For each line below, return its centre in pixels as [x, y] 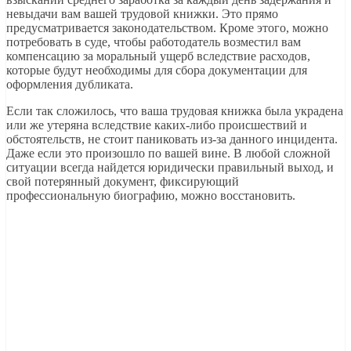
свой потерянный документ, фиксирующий [123, 181]
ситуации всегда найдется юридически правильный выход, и [170, 167]
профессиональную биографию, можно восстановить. [151, 195]
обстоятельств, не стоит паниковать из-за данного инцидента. [172, 139]
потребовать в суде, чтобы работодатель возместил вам [154, 42]
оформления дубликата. [70, 84]
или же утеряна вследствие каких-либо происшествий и [157, 125]
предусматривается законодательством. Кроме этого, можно [167, 27]
